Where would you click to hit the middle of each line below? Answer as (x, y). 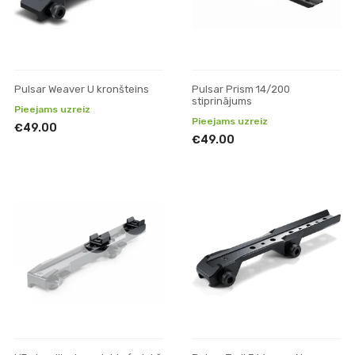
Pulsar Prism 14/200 (241, 89)
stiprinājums (222, 101)
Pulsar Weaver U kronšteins (82, 89)
